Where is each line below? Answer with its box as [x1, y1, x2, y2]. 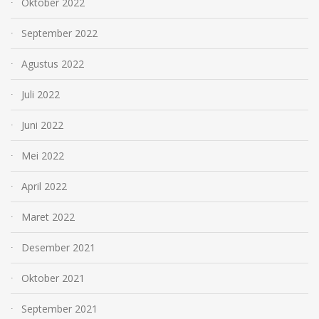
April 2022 [21, 179, 67, 194]
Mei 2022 [21, 149, 64, 163]
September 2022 [21, 26, 98, 41]
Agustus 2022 [21, 57, 84, 71]
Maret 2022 [21, 210, 75, 224]
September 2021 [21, 302, 98, 316]
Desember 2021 [21, 241, 95, 255]
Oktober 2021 [21, 271, 85, 286]
